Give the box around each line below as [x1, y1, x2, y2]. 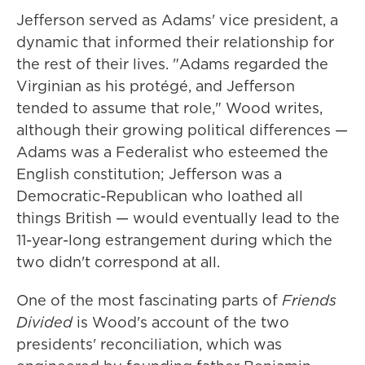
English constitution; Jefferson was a [16, 164, 282, 184]
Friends [282, 290, 336, 310]
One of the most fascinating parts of [16, 290, 282, 310]
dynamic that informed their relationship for [16, 32, 334, 52]
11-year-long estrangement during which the [16, 230, 332, 250]
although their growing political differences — [16, 120, 348, 140]
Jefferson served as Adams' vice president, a [16, 10, 338, 30]
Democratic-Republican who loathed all [16, 186, 303, 206]
